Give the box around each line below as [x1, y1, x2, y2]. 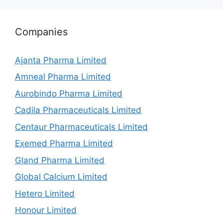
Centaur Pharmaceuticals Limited [15, 121, 148, 132]
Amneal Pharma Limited [15, 72, 111, 82]
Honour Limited [15, 205, 77, 215]
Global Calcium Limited [15, 172, 108, 182]
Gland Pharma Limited [15, 155, 105, 165]
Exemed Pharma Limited [15, 138, 113, 148]
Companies [15, 25, 68, 38]
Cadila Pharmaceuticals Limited [15, 105, 141, 115]
